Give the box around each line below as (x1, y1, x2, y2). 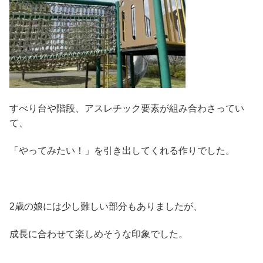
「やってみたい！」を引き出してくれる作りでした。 (9, 146, 235, 156)
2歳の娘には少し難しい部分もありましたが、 (9, 201, 203, 212)
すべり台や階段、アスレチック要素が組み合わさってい (9, 103, 244, 113)
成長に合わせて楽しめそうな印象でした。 (9, 229, 188, 240)
